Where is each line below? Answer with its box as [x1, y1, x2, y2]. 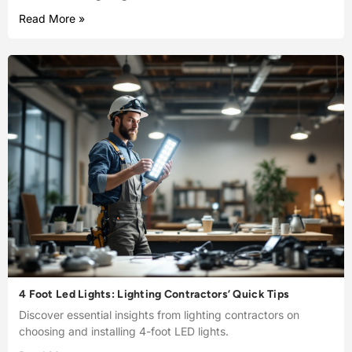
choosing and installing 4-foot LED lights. [19, 324, 229, 338]
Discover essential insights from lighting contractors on [19, 307, 299, 321]
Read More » [19, 12, 85, 26]
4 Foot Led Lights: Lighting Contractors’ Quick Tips [19, 287, 290, 301]
